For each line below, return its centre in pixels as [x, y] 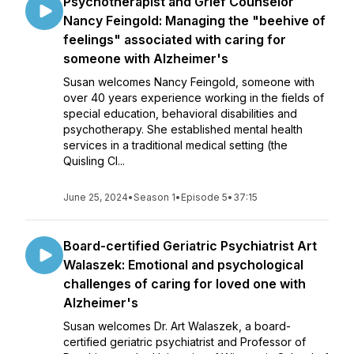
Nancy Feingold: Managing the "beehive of [194, 21]
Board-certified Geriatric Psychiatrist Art [190, 246]
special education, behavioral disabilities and [180, 113]
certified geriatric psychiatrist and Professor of [185, 342]
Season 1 [154, 197]
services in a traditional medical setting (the [175, 145]
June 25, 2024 [96, 197]
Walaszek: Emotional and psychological [183, 265]
